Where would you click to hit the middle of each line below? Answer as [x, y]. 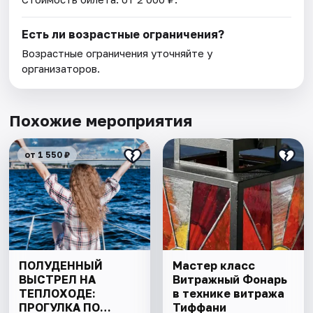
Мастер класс [213, 266]
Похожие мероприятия [101, 121]
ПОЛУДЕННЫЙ [61, 266]
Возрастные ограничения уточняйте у [117, 53]
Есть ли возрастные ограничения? [123, 35]
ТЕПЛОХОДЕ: [58, 294]
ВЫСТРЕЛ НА [58, 280]
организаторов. [61, 69]
